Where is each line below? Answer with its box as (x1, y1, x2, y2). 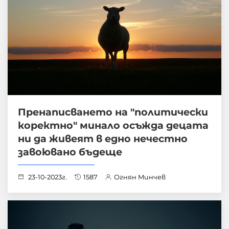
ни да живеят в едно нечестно (18, 132, 188, 145)
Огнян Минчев (114, 173, 166, 181)
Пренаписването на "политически (18, 105, 208, 118)
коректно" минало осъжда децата (18, 119, 209, 131)
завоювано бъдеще (18, 145, 122, 158)
